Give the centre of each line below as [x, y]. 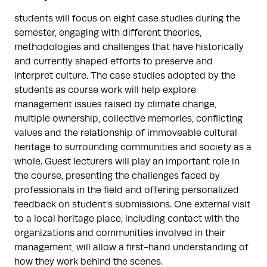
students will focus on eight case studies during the [127, 18]
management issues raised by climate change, [115, 104]
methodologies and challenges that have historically [129, 47]
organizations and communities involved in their [120, 233]
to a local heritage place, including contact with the [127, 219]
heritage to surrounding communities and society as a [133, 147]
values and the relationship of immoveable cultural [126, 133]
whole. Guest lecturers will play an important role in [127, 162]
